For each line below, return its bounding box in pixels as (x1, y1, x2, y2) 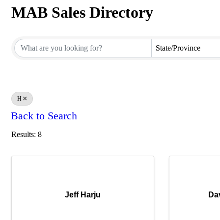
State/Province (155, 44, 200, 52)
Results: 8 (11, 130, 42, 138)
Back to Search (11, 110, 77, 122)
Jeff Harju (65, 191, 101, 199)
